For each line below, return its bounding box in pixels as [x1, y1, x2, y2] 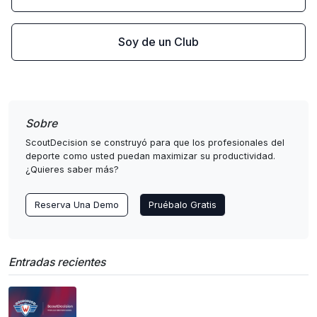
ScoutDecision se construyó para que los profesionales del [25, 137, 284, 148]
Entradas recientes [8, 255, 105, 269]
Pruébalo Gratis [149, 200, 217, 210]
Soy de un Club [118, 35, 199, 49]
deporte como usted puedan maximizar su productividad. [25, 151, 275, 161]
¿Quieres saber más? [25, 164, 119, 175]
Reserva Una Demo [35, 200, 119, 210]
